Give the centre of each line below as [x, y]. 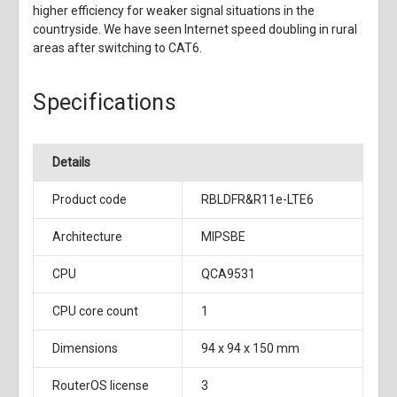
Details [72, 163]
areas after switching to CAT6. [118, 48]
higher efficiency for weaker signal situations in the [174, 11]
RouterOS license [101, 386]
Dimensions [86, 349]
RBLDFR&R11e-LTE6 [258, 200]
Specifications [105, 103]
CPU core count [96, 311]
